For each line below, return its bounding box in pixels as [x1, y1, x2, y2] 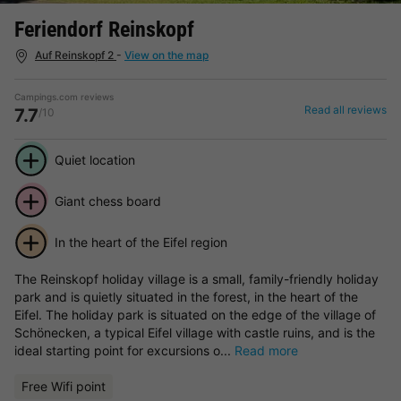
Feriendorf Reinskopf [14, 17, 194, 42]
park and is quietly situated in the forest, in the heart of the [14, 288, 358, 304]
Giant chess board [54, 192, 161, 209]
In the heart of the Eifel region [54, 234, 227, 250]
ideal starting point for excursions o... [14, 342, 235, 358]
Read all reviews [304, 102, 387, 116]
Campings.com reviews [14, 91, 114, 102]
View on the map [124, 48, 209, 62]
